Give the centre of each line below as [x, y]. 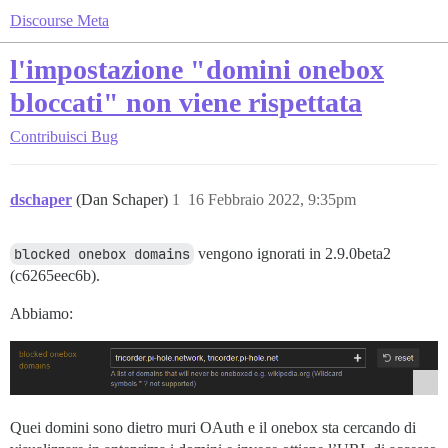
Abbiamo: [41, 313]
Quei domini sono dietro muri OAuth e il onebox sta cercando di [213, 428]
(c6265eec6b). [55, 275]
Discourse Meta [59, 20]
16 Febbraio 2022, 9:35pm [272, 199]
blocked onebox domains [102, 254]
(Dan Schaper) [124, 199]
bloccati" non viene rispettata [186, 102]
